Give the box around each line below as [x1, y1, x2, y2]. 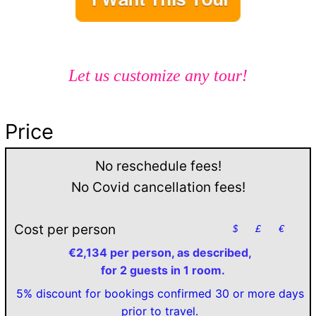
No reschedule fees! [95, 158, 221, 175]
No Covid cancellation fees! [71, 179, 245, 196]
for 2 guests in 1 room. [95, 263, 225, 278]
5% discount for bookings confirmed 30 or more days [16, 286, 304, 301]
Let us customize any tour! [68, 66, 248, 85]
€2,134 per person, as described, [68, 245, 252, 260]
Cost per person [14, 221, 116, 238]
